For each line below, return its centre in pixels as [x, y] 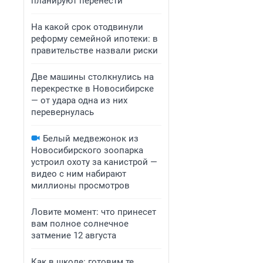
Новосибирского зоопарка [87, 150]
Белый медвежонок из [91, 139]
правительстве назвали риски [95, 50]
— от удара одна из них [79, 100]
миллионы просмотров [80, 186]
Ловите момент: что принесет [94, 212]
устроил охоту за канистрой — [94, 162]
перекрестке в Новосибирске [92, 89]
